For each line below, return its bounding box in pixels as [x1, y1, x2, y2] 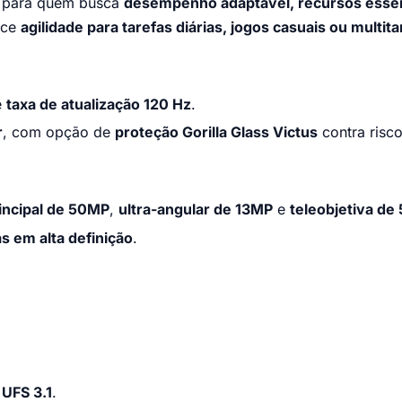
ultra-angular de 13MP [118, 200, 273, 219]
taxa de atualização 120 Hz [6, 94, 191, 113]
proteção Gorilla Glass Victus [115, 123, 318, 142]
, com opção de [3, 123, 115, 142]
